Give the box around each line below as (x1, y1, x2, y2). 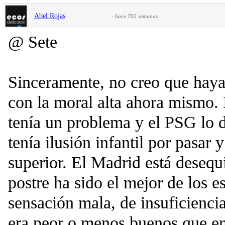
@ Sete (8, 32, 57, 51)
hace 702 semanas (115, 13, 158, 19)
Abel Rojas (34, 12, 65, 20)
